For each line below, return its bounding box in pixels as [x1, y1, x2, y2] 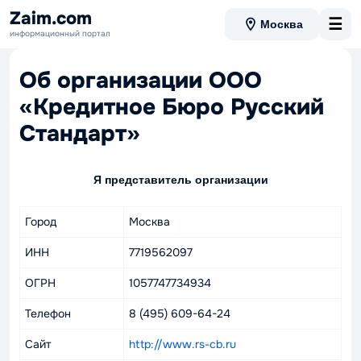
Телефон [25, 306, 71, 321]
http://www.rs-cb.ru [129, 337, 236, 351]
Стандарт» [19, 119, 140, 148]
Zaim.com [10, 6, 92, 30]
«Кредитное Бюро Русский [19, 93, 324, 122]
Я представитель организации [93, 173, 268, 186]
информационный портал [10, 27, 110, 39]
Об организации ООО [19, 66, 262, 95]
